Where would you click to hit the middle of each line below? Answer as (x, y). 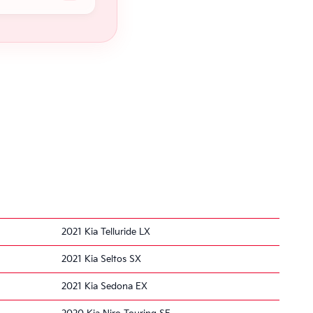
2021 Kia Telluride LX (106, 232)
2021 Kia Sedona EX (104, 286)
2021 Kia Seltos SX (101, 259)
